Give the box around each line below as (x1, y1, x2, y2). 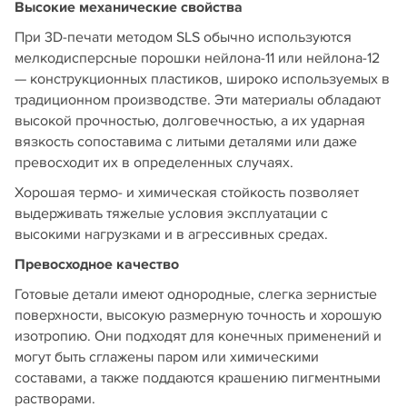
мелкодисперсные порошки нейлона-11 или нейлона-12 (15, 48, 380, 67)
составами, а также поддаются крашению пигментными (15, 368, 381, 387)
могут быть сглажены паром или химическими (15, 347, 319, 366)
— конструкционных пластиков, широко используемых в (15, 69, 390, 88)
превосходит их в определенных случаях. (15, 153, 293, 172)
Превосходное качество (15, 254, 179, 273)
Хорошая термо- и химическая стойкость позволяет (15, 183, 359, 202)
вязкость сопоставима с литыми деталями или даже (15, 132, 357, 151)
